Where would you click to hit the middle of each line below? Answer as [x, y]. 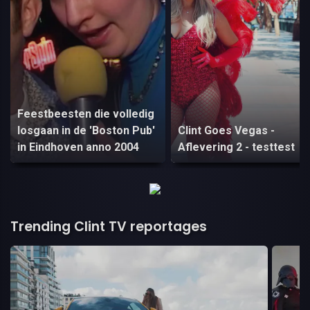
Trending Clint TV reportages [109, 227]
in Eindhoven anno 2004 [78, 147]
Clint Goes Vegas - [226, 131]
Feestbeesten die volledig [86, 114]
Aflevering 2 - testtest [236, 147]
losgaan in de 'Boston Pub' [86, 131]
